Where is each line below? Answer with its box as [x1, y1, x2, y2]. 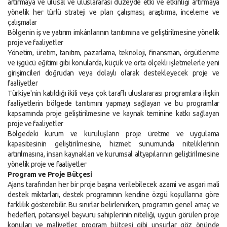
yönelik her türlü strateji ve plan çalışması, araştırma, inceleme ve [8, 8, 219, 16]
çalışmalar [8, 18, 37, 26]
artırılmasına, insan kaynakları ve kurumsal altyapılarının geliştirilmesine [8, 150, 219, 158]
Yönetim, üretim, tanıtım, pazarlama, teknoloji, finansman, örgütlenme [8, 49, 219, 57]
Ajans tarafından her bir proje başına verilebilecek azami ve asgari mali [8, 180, 219, 188]
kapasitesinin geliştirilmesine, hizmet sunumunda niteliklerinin [8, 140, 219, 148]
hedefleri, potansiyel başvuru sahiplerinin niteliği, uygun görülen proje [8, 211, 219, 219]
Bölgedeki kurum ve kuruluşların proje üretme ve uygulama [8, 130, 219, 138]
